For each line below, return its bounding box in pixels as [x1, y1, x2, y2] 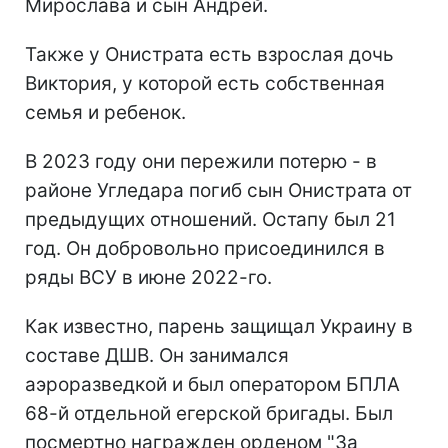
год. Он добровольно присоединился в [25, 236, 385, 260]
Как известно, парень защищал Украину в [25, 314, 413, 338]
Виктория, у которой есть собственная [25, 71, 385, 95]
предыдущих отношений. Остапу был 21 [25, 207, 396, 231]
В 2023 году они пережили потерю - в [25, 149, 377, 173]
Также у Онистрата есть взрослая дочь [25, 42, 394, 66]
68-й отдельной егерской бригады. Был [25, 401, 393, 425]
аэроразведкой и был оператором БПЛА [25, 372, 400, 396]
